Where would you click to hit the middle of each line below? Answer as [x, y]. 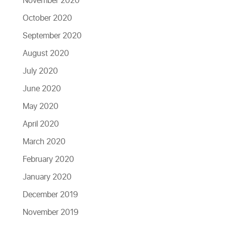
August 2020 [46, 53]
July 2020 [40, 71]
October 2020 [47, 18]
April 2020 [41, 124]
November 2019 [50, 212]
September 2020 [52, 36]
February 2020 [48, 159]
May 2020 [40, 106]
